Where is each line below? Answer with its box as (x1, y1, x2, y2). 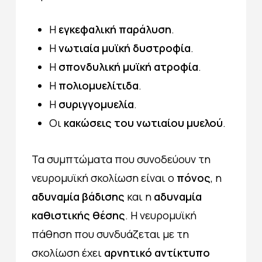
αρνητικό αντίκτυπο (104, 245, 210, 260)
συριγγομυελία (58, 96, 134, 111)
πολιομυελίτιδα (58, 78, 139, 92)
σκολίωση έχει (31, 245, 104, 260)
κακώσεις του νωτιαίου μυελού (63, 115, 223, 130)
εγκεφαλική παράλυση (58, 22, 171, 36)
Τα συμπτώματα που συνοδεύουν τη (31, 151, 211, 166)
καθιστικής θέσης (31, 208, 125, 222)
